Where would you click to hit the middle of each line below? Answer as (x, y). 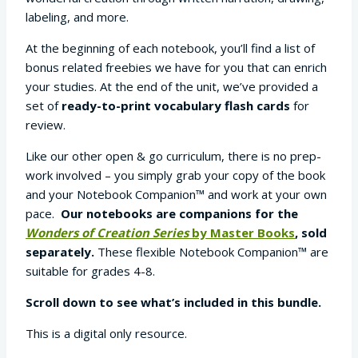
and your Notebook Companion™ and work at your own (176, 195)
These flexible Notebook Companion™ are (211, 252)
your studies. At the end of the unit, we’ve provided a (172, 87)
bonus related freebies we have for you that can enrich (176, 68)
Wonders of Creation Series (107, 233)
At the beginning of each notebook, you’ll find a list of (170, 48)
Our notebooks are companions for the (179, 214)
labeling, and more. (77, 17)
